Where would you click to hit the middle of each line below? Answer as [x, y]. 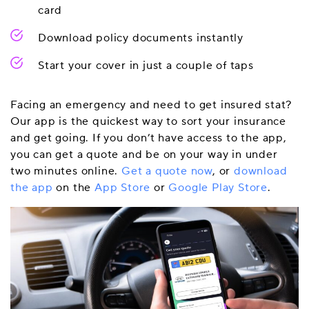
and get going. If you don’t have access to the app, [149, 138]
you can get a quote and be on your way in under [144, 154]
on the [74, 188]
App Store [123, 188]
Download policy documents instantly [141, 38]
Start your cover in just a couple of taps [146, 66]
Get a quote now [167, 171]
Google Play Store [218, 188]
